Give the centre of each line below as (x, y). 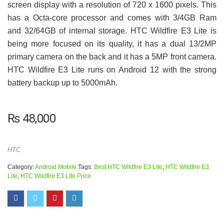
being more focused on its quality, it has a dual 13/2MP (112, 43)
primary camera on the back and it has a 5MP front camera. (112, 56)
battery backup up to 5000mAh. (62, 82)
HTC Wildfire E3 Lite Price (56, 176)
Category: (21, 167)
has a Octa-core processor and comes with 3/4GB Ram (112, 17)
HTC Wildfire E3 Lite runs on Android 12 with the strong (112, 69)
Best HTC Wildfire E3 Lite (128, 167)
